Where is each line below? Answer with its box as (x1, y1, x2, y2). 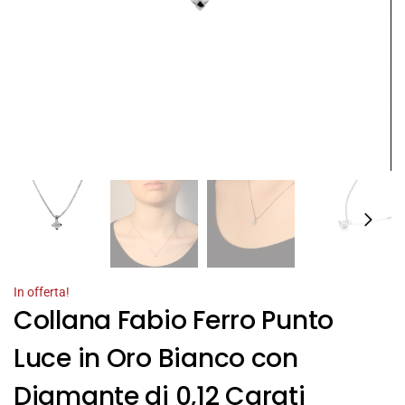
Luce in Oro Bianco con (14, 341, 298, 377)
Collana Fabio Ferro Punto (14, 303, 334, 339)
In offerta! (14, 285, 70, 300)
